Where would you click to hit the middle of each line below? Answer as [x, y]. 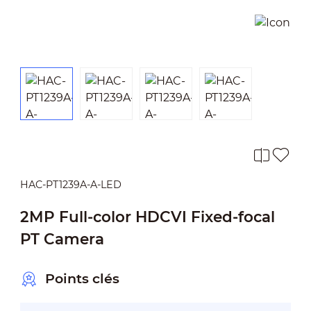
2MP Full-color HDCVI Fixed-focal [147, 216]
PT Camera [62, 238]
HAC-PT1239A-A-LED [70, 184]
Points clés [82, 279]
